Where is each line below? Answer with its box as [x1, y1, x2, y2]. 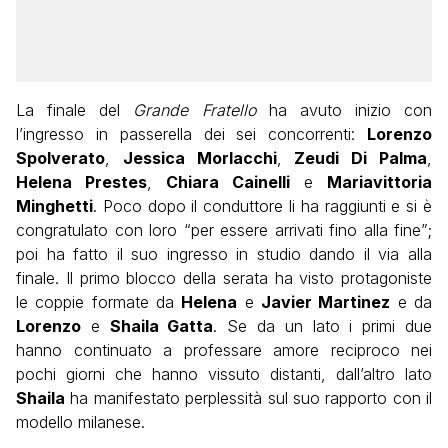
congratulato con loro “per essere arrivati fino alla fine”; [16, 220, 432, 241]
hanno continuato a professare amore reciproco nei [16, 340, 432, 361]
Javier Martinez [261, 292, 391, 313]
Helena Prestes [16, 172, 147, 193]
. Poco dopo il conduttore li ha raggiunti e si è [93, 196, 432, 217]
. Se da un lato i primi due [213, 316, 433, 337]
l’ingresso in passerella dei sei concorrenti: [16, 124, 367, 145]
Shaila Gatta [109, 316, 214, 337]
